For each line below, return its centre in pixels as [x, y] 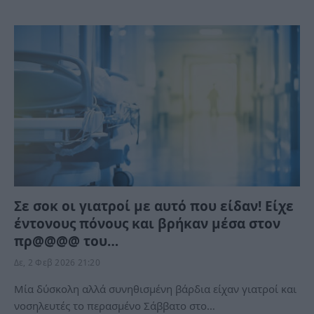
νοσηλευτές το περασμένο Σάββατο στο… [115, 305]
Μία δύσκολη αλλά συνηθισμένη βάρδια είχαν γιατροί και [155, 288]
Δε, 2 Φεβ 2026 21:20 [57, 262]
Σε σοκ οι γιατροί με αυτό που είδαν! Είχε [154, 206]
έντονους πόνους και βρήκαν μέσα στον [147, 223]
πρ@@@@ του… [66, 241]
